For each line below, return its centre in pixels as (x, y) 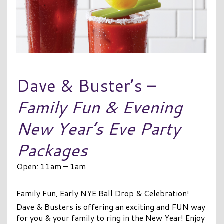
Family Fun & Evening (99, 107)
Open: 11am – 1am (51, 166)
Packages (52, 150)
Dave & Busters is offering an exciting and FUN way (111, 206)
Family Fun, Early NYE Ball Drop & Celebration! (103, 193)
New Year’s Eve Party (98, 128)
